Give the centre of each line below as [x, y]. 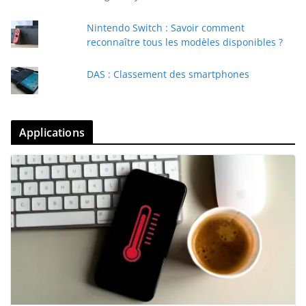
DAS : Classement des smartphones [168, 74]
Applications [52, 133]
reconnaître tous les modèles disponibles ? [184, 42]
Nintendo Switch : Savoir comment [165, 28]
